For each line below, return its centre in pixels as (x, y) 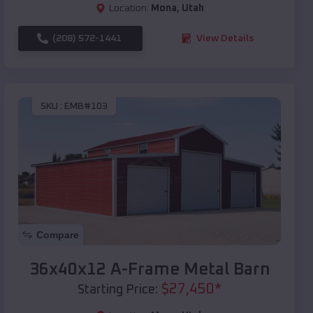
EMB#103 (86, 107)
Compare (58, 234)
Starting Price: (118, 290)
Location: (129, 8)
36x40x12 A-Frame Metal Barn (150, 269)
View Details (225, 38)
